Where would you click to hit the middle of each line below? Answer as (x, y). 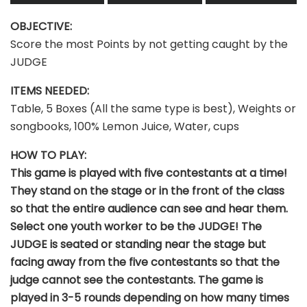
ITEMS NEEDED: (50, 90)
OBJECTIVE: (41, 26)
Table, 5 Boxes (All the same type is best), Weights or (153, 108)
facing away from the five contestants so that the (145, 262)
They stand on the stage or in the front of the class (147, 191)
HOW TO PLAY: (48, 155)
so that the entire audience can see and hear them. (149, 208)
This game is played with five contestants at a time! (149, 173)
